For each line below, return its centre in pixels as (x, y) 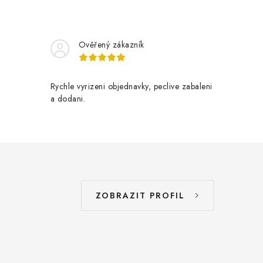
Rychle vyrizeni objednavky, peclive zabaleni (131, 86)
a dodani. (68, 99)
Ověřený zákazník (111, 45)
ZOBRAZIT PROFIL (140, 195)
